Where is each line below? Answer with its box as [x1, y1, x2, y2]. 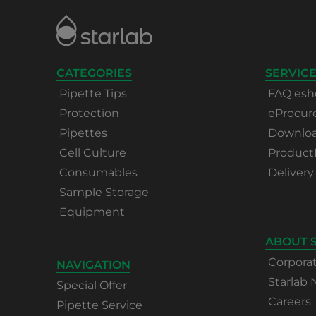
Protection [59, 107, 119, 120]
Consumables [59, 166, 138, 179]
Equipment [59, 205, 125, 219]
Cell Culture [59, 146, 126, 159]
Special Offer [56, 279, 127, 292]
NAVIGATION [56, 258, 130, 272]
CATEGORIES [56, 66, 132, 80]
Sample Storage [59, 186, 149, 199]
